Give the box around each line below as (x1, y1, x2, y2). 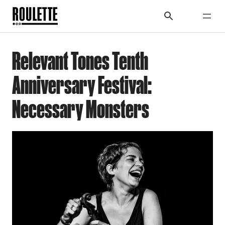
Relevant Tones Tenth (12, 48, 148, 74)
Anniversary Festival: (12, 72, 152, 98)
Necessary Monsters (12, 96, 149, 122)
